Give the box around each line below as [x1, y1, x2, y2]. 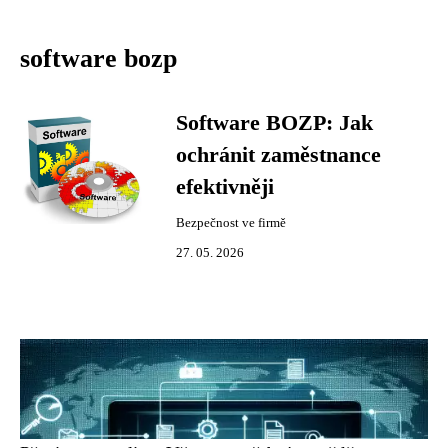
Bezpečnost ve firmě [176, 216, 286, 230]
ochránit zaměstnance [176, 143, 381, 167]
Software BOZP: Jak [176, 111, 373, 135]
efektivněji [176, 175, 274, 199]
